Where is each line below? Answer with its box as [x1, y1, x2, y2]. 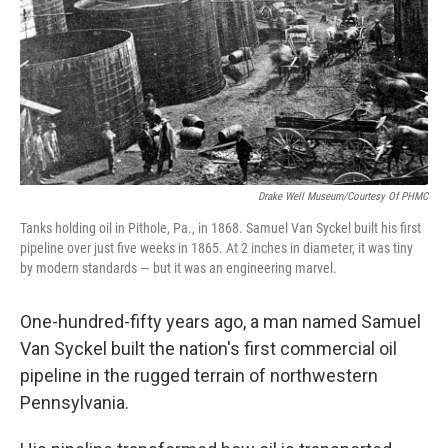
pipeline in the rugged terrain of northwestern [20, 365, 378, 387]
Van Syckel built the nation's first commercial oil [20, 338, 397, 360]
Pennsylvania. [20, 392, 129, 414]
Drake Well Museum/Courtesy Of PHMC [258, 190, 428, 204]
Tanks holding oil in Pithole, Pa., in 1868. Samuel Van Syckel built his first [20, 220, 421, 237]
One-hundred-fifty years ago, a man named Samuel [20, 311, 421, 333]
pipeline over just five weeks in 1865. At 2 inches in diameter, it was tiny [20, 240, 413, 257]
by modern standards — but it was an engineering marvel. [20, 260, 337, 277]
